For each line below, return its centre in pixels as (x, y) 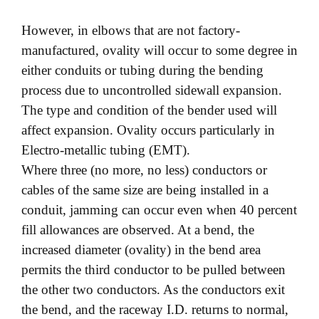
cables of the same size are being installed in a (145, 190)
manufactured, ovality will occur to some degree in (159, 51)
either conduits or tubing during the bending (142, 70)
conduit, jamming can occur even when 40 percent (159, 210)
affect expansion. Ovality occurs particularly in (148, 130)
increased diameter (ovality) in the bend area (141, 250)
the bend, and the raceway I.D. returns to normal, (155, 310)
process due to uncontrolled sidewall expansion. (152, 90)
